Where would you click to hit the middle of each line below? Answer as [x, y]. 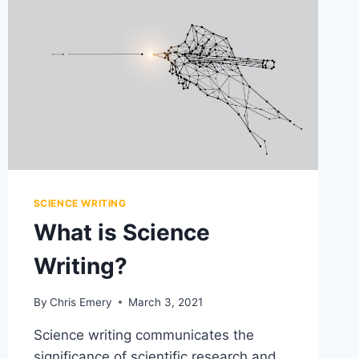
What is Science [121, 232]
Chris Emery [81, 302]
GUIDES [123, 13]
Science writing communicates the [143, 335]
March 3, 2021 [165, 302]
